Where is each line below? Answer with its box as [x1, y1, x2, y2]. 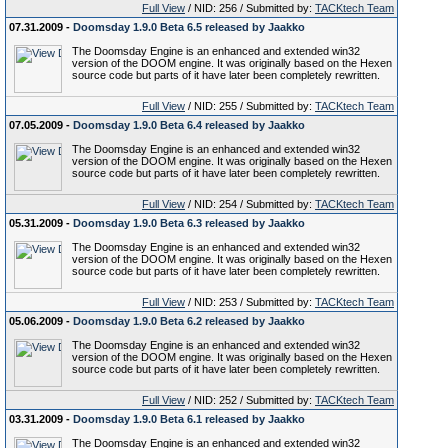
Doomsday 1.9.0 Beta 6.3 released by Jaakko [73, 217, 305, 229]
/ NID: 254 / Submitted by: [185, 198, 315, 210]
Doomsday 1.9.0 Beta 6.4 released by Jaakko [73, 119, 305, 131]
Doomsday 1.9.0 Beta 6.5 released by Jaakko [73, 21, 305, 33]
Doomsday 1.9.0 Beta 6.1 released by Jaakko [73, 413, 305, 425]
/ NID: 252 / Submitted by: [185, 394, 315, 406]
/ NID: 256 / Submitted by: [185, 2, 315, 14]
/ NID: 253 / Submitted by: [185, 296, 315, 308]
